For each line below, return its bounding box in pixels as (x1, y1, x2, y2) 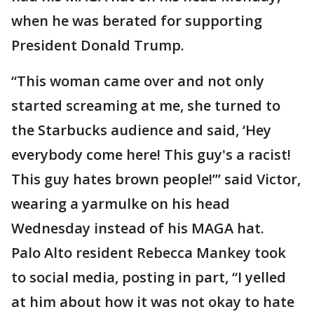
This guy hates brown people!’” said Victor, (11, 170, 301, 189)
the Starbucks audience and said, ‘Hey (11, 121, 271, 139)
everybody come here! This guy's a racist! (11, 145, 291, 164)
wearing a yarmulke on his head (11, 194, 230, 213)
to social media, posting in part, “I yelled (11, 268, 286, 287)
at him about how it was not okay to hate (11, 292, 294, 311)
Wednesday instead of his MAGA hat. (11, 219, 264, 238)
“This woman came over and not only (11, 71, 264, 90)
